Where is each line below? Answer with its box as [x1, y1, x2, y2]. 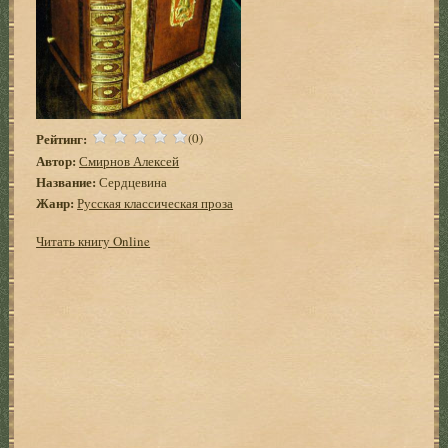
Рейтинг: [36, 128, 88, 148]
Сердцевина [96, 172, 168, 191]
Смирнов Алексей [79, 151, 180, 170]
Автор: [36, 150, 77, 170]
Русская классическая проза [77, 193, 234, 212]
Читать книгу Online [36, 231, 151, 250]
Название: [36, 171, 97, 191]
